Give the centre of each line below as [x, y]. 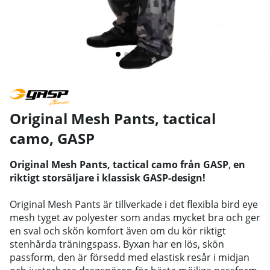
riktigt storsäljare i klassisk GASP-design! [108, 177]
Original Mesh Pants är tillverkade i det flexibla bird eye [134, 204]
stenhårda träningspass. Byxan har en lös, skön [117, 244]
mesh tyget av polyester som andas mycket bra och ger [135, 217]
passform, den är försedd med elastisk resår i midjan [130, 257]
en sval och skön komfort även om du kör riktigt [118, 231]
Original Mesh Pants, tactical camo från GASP [119, 164]
